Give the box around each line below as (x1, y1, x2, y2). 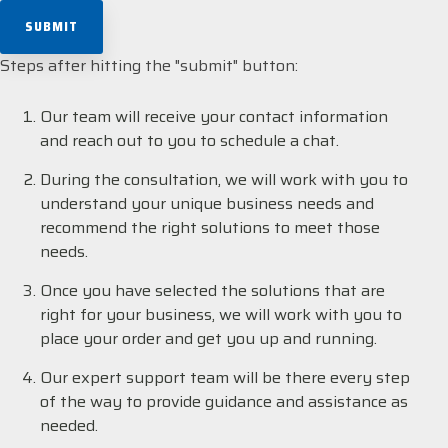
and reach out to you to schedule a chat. (40, 128, 339, 154)
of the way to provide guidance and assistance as (40, 389, 408, 415)
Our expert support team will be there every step (40, 365, 410, 391)
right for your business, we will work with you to (40, 302, 402, 328)
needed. (40, 413, 102, 439)
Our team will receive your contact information (40, 104, 388, 130)
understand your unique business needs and (40, 191, 374, 217)
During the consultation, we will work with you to (40, 167, 408, 193)
